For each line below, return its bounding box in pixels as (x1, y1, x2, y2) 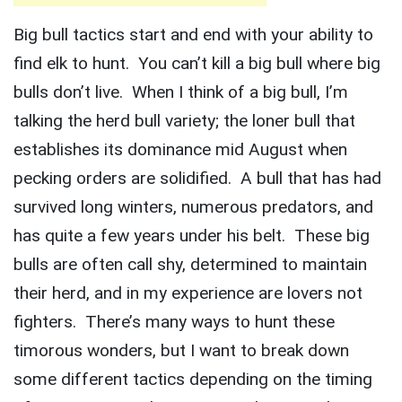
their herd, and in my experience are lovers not (13, 283, 363, 303)
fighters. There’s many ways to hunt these (13, 311, 335, 332)
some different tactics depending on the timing (13, 369, 372, 389)
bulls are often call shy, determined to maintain (13, 254, 367, 275)
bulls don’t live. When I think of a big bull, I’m (13, 82, 348, 102)
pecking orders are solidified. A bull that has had (13, 168, 381, 188)
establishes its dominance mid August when (13, 139, 347, 160)
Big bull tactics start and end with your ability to (13, 24, 373, 45)
